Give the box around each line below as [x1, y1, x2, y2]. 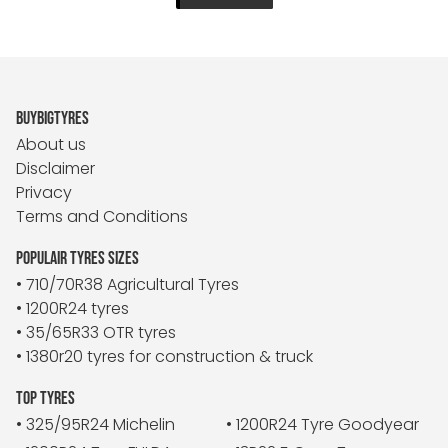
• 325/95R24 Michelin [16, 413, 175, 437]
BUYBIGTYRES [16, 108, 89, 130]
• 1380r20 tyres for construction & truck [16, 345, 313, 369]
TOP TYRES [16, 388, 75, 410]
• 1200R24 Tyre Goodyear [226, 413, 419, 437]
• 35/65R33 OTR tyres [16, 321, 176, 345]
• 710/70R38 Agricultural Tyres [16, 273, 239, 297]
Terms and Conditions [16, 205, 188, 229]
